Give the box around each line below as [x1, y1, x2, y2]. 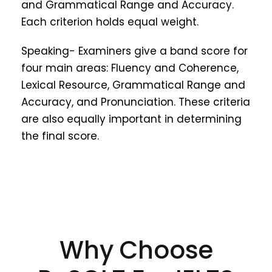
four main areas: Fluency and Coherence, [21, 61, 239, 76]
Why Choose [59, 233, 213, 268]
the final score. [21, 129, 99, 144]
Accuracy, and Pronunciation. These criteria [21, 95, 250, 110]
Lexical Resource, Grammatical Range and [21, 78, 245, 93]
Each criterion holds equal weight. [21, 15, 199, 30]
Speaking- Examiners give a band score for [21, 44, 248, 59]
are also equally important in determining [21, 112, 242, 127]
